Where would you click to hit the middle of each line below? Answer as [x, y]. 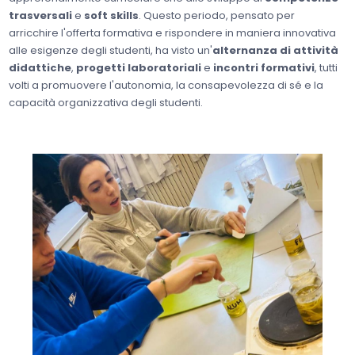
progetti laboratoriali [138, 67]
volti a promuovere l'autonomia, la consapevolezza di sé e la [166, 85]
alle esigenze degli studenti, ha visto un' [111, 50]
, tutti [326, 67]
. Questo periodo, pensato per [217, 15]
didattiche [40, 67]
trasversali [41, 15]
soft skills [112, 15]
